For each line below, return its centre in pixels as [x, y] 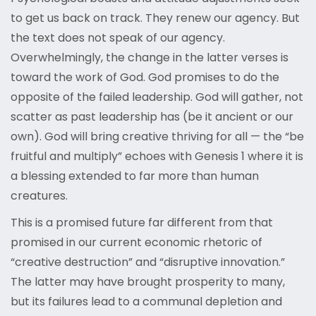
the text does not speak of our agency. [118, 38]
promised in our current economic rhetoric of [136, 243]
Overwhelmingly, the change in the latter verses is [150, 58]
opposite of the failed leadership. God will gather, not [157, 97]
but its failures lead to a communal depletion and [146, 302]
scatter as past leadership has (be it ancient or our [152, 117]
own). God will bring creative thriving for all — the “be [157, 137]
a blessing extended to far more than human [135, 176]
